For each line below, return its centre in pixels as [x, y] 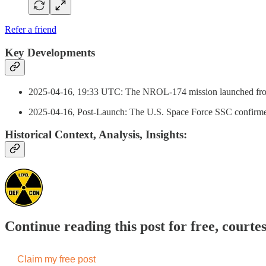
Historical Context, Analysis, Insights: [96, 135]
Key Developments [50, 52]
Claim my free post [56, 259]
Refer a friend [31, 30]
